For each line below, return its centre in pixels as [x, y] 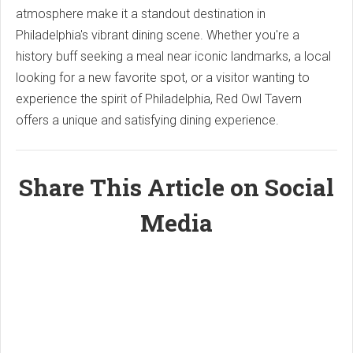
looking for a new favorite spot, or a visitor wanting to [163, 77]
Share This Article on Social [176, 187]
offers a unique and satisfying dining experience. [147, 120]
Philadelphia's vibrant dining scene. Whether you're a [158, 35]
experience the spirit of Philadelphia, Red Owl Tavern [159, 98]
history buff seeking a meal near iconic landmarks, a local [173, 56]
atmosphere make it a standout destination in [141, 13]
